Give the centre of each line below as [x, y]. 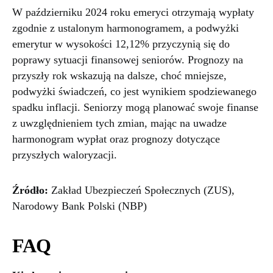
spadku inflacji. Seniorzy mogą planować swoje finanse [135, 107]
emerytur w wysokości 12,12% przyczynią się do [121, 44]
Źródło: [30, 190]
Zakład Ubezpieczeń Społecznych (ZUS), [141, 190]
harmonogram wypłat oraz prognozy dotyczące [116, 139]
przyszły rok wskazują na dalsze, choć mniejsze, [119, 75]
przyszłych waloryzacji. [65, 154]
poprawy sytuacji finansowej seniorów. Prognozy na [128, 59]
